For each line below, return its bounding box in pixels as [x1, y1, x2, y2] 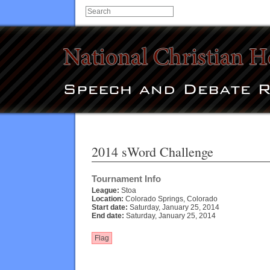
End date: [92, 212, 124, 221]
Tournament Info [92, 173, 161, 184]
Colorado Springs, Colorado [124, 195, 218, 204]
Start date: [92, 203, 128, 212]
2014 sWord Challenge [92, 142, 213, 160]
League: [92, 186, 119, 195]
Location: [92, 195, 124, 204]
